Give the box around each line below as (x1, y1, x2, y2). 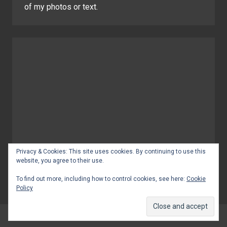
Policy (16, 184, 33, 192)
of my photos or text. (24, 2, 98, 12)
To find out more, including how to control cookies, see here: (16, 175, 186, 182)
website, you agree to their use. (16, 157, 104, 164)
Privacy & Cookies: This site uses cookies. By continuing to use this (16, 148, 206, 155)
